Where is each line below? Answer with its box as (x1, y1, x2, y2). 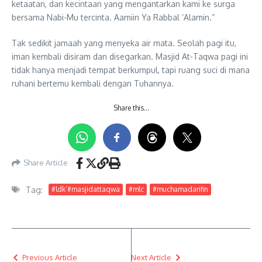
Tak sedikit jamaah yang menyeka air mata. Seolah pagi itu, (12, 37, 236, 48)
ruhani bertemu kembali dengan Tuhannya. (12, 78, 174, 88)
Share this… (113, 103, 149, 112)
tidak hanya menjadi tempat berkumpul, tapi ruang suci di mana (12, 64, 250, 75)
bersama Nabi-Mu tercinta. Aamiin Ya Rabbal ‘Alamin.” (12, 12, 215, 22)
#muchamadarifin (153, 185, 208, 194)
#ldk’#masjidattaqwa (51, 185, 120, 194)
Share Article (23, 158, 68, 168)
